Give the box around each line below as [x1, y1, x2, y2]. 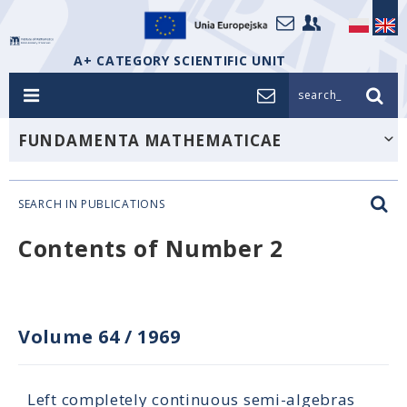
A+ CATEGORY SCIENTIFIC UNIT [74, 52, 286, 69]
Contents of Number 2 [18, 233, 283, 263]
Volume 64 [18, 324, 120, 349]
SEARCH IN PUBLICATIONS [18, 196, 165, 212]
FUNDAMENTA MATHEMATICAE [18, 130, 283, 151]
